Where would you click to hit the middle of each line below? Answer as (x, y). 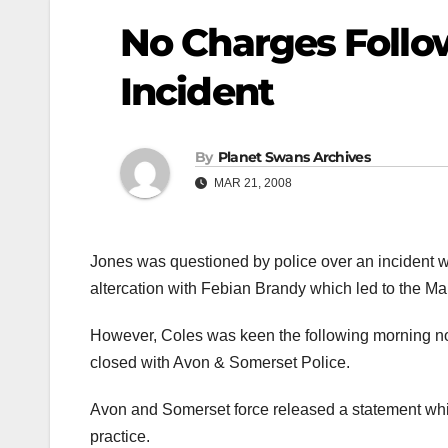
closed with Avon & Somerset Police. (220, 363)
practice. (120, 437)
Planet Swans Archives (293, 157)
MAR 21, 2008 (251, 183)
